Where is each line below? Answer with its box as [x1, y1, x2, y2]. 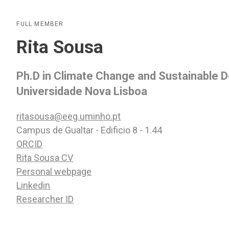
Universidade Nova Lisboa [16, 85, 148, 98]
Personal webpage [16, 166, 92, 177]
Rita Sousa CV [16, 152, 74, 163]
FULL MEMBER [16, 20, 64, 28]
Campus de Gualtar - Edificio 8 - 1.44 [16, 125, 163, 135]
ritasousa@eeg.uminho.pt [16, 111, 121, 122]
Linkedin [16, 180, 51, 191]
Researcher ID [16, 194, 74, 204]
